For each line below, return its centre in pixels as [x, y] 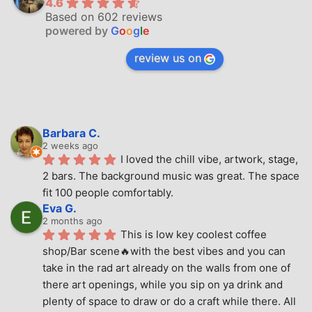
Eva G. [60, 208]
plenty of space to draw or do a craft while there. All [169, 301]
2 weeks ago [70, 145]
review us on [168, 57]
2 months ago [72, 220]
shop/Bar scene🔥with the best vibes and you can [164, 251]
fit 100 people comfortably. [108, 192]
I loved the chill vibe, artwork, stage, [209, 159]
